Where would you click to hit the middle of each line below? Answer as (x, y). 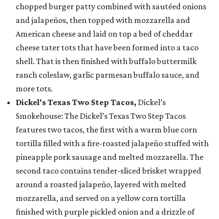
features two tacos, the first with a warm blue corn (106, 130)
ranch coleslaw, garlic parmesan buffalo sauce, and (108, 75)
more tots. (34, 89)
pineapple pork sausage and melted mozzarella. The (109, 157)
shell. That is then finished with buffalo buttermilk (106, 61)
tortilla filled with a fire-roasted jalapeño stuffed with (112, 143)
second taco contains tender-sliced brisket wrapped (109, 171)
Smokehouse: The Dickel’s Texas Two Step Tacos (101, 116)
